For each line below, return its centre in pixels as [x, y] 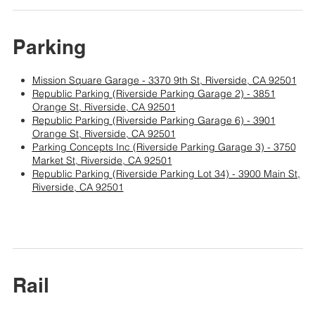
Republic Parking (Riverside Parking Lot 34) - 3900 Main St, [166, 174]
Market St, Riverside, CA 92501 [102, 161]
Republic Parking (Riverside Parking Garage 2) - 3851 [154, 94]
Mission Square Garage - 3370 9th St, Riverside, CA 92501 [164, 81]
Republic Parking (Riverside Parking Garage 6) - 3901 [154, 121]
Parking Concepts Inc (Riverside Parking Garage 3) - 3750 [164, 147]
